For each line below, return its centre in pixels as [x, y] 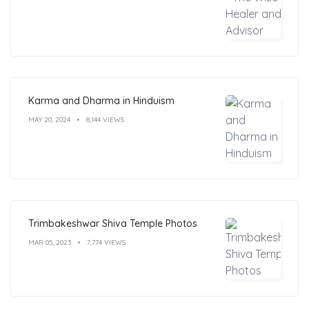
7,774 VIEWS [106, 242]
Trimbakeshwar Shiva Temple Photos [113, 223]
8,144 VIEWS [105, 119]
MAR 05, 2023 [50, 242]
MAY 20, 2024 [49, 119]
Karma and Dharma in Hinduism [101, 100]
